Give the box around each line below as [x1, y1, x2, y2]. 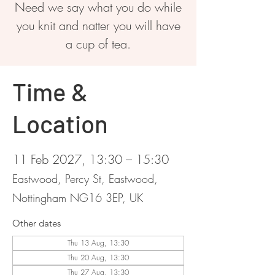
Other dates [12, 217, 61, 229]
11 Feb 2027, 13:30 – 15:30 [12, 151, 169, 168]
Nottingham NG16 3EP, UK [12, 190, 143, 205]
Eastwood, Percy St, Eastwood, [12, 171, 158, 186]
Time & [12, 77, 88, 106]
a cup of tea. [66, 36, 131, 52]
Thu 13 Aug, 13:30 [68, 238, 129, 248]
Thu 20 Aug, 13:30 [68, 252, 129, 263]
